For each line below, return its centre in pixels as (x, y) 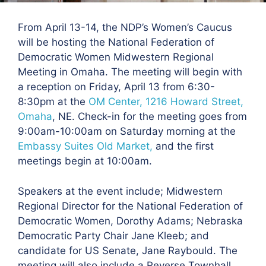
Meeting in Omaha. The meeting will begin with (130, 72)
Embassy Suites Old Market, (85, 146)
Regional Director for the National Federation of (130, 206)
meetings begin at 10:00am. (85, 161)
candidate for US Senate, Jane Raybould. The (128, 250)
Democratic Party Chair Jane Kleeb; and (113, 235)
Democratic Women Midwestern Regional (116, 57)
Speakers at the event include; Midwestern (120, 191)
